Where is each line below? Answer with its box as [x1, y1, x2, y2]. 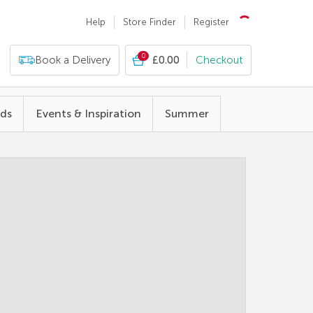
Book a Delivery [35, 54, 110, 66]
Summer [165, 107, 209, 120]
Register [194, 17, 229, 27]
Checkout [196, 54, 242, 66]
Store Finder [123, 17, 176, 27]
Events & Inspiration [36, 107, 141, 120]
